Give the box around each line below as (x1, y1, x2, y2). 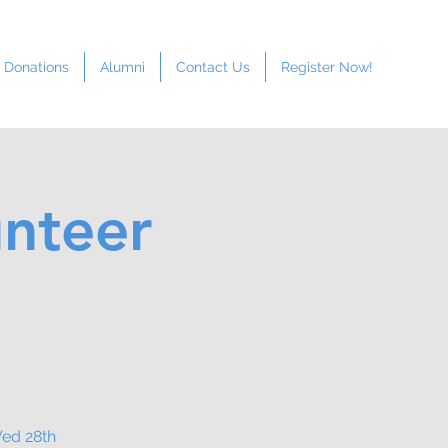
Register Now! (281, 59, 373, 75)
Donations (4, 59, 69, 75)
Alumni (100, 59, 145, 75)
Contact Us (176, 59, 250, 75)
